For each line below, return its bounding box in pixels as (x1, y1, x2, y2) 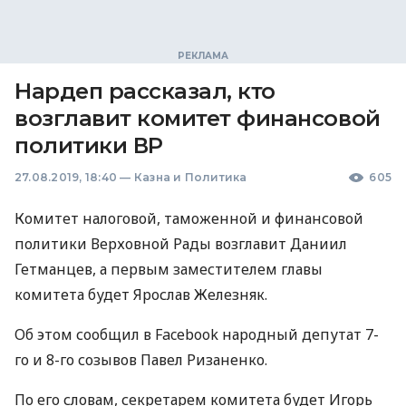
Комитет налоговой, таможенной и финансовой (14, 208, 363, 228)
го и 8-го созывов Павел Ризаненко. (14, 350, 267, 370)
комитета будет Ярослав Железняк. (14, 285, 267, 304)
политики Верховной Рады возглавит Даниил (14, 234, 347, 254)
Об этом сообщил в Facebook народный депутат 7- (14, 324, 379, 344)
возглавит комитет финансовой (14, 105, 381, 131)
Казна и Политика (133, 170, 247, 184)
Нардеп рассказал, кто (14, 78, 275, 104)
